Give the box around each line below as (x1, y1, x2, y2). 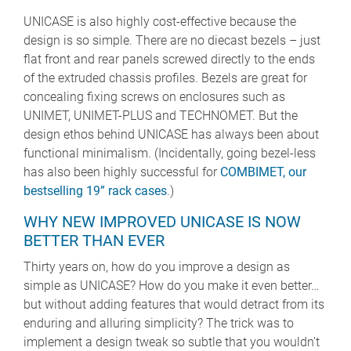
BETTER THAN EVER (24, 230, 165, 250)
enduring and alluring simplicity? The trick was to (24, 315, 294, 331)
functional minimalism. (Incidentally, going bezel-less (24, 145, 316, 161)
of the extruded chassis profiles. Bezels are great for (24, 70, 307, 85)
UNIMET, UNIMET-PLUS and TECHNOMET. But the (24, 107, 298, 123)
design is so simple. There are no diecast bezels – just (24, 32, 320, 48)
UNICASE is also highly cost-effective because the (24, 13, 296, 29)
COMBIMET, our (220, 164, 306, 179)
